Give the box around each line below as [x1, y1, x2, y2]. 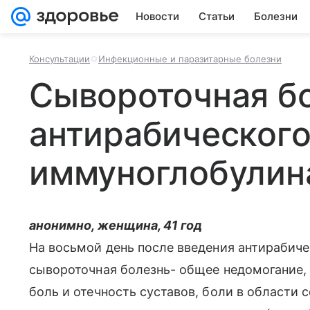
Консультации [29, 53, 90, 64]
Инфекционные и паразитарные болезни [98, 53, 282, 64]
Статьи [199, 10, 235, 23]
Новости [136, 10, 179, 23]
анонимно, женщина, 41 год [29, 218, 203, 232]
